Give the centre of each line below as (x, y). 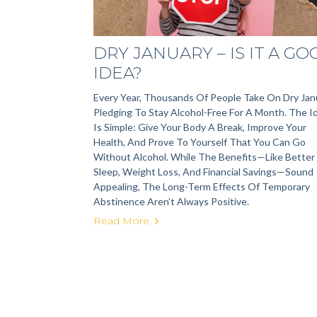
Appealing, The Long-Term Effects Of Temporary (202, 186)
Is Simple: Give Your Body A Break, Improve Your (200, 127)
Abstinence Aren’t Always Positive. (171, 201)
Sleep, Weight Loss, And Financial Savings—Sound (203, 172)
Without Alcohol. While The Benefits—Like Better (204, 157)
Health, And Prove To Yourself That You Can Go (200, 142)
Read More (121, 221)
